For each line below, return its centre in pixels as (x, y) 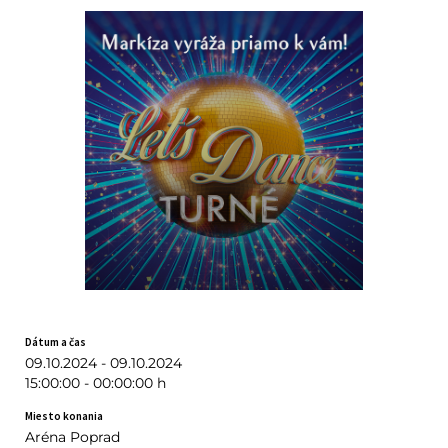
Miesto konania (63, 415)
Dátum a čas (55, 341)
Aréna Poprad (72, 436)
